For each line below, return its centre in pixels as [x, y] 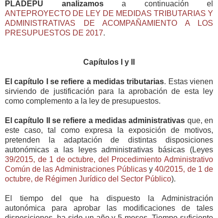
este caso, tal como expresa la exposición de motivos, [109, 130]
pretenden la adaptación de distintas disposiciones [109, 140]
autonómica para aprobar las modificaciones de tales [109, 208]
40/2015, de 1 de [184, 169]
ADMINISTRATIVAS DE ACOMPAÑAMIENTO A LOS [109, 23]
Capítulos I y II [109, 62]
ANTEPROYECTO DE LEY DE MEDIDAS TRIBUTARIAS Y [109, 14]
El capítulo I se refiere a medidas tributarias [85, 82]
